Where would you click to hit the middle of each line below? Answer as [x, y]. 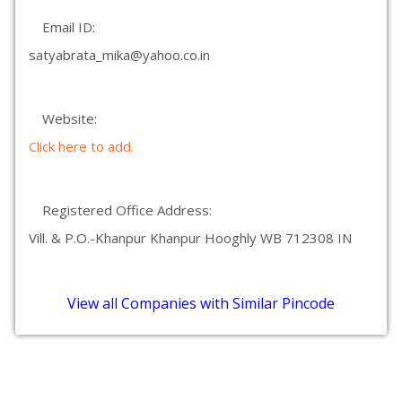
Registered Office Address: [127, 210]
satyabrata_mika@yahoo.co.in [119, 55]
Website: [70, 118]
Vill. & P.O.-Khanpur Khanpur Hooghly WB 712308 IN [190, 238]
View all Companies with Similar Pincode [201, 303]
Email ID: [69, 27]
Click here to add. [81, 146]
